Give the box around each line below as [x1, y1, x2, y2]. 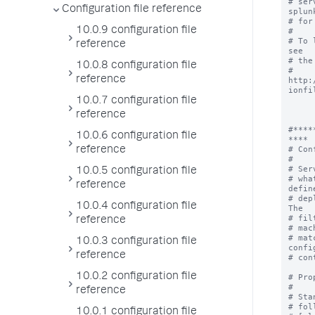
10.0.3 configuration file [76, 236, 197, 247]
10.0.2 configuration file [76, 271, 197, 283]
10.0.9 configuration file [76, 25, 197, 37]
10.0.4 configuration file [76, 201, 197, 212]
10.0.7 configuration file [76, 96, 197, 107]
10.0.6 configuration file [76, 131, 197, 142]
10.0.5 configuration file [76, 166, 197, 177]
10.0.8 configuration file [76, 60, 197, 72]
